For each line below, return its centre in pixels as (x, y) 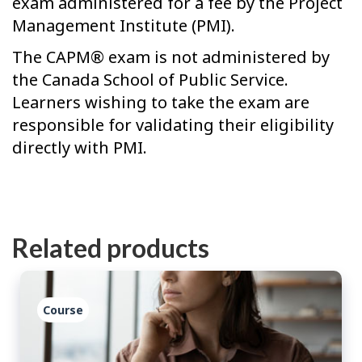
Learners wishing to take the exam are (161, 103)
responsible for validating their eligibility (173, 125)
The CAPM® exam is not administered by (171, 57)
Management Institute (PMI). (124, 25)
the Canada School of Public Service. (150, 80)
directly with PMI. (80, 148)
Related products (111, 247)
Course (63, 310)
